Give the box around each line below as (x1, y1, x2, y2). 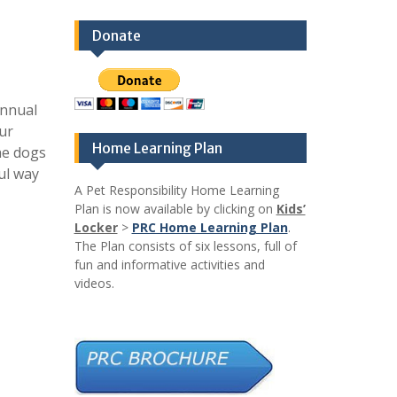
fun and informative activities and (74, 256, 265, 274)
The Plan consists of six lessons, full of (74, 237, 297, 255)
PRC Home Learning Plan (131, 219, 288, 237)
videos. (74, 275, 114, 292)
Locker (74, 219, 118, 237)
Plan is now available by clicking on (74, 200, 276, 218)
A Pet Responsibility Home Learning (74, 182, 279, 199)
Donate (91, 27, 141, 45)
